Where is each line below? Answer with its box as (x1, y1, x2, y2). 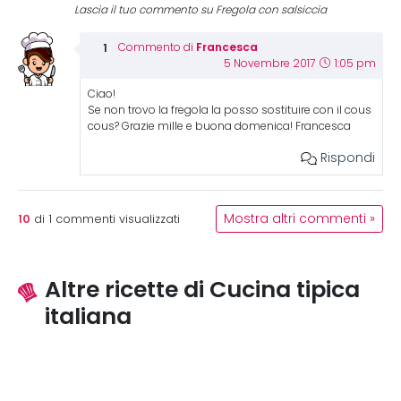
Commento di (117, 41, 196, 54)
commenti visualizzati (52, 212, 180, 226)
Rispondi (316, 149, 375, 166)
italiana (45, 302, 132, 330)
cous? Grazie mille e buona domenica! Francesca (87, 120, 351, 132)
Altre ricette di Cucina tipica (45, 275, 360, 303)
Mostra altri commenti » (224, 211, 375, 226)
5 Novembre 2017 (223, 57, 318, 70)
